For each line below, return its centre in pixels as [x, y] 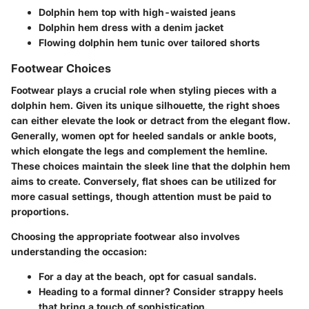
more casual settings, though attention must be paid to [141, 196]
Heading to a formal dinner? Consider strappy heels [161, 291]
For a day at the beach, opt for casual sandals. [148, 276]
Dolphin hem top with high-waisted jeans [137, 12]
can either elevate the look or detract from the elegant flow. [151, 120]
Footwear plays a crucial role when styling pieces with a [144, 90]
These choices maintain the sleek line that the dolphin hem [151, 166]
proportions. [40, 211]
